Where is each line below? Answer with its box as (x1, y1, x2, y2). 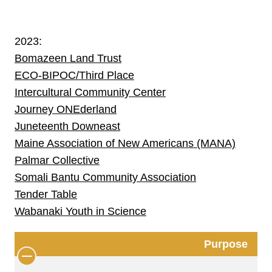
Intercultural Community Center (15, 86, 166, 98)
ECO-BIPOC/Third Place (15, 69, 134, 81)
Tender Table (15, 188, 77, 200)
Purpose (204, 237, 248, 250)
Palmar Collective (15, 154, 100, 166)
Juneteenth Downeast (15, 120, 120, 132)
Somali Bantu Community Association (15, 171, 196, 183)
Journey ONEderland (15, 103, 117, 115)
